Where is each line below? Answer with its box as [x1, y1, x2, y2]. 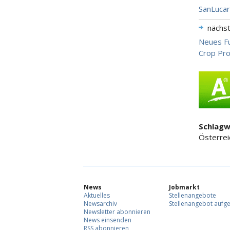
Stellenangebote [169, 191, 216, 200]
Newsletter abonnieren [84, 207, 150, 217]
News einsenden [84, 216, 131, 225]
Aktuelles [84, 191, 110, 200]
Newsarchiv [84, 199, 117, 208]
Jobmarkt [169, 183, 200, 192]
